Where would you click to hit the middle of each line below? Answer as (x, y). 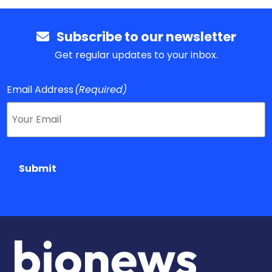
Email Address (40, 90)
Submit (38, 168)
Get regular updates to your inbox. (136, 55)
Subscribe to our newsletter (142, 37)
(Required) (101, 90)
